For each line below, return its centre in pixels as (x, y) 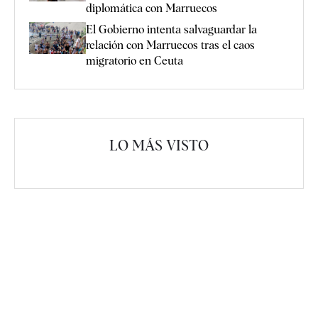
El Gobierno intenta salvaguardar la (171, 29)
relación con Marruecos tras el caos (170, 45)
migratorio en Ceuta (135, 60)
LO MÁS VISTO (159, 145)
